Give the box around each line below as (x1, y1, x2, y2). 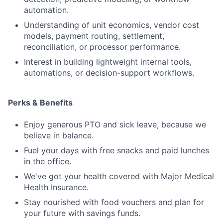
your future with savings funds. (24, 208, 140, 218)
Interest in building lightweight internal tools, (24, 57, 192, 67)
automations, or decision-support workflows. (24, 68, 194, 78)
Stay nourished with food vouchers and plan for (24, 197, 204, 207)
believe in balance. (24, 130, 94, 140)
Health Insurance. (24, 182, 89, 192)
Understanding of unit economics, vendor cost (24, 20, 199, 30)
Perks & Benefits (8, 98, 73, 108)
